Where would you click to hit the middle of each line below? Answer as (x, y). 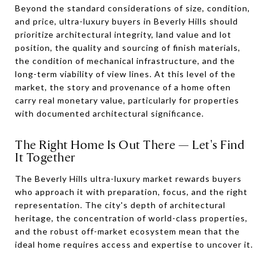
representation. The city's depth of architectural (120, 205)
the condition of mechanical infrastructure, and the (125, 60)
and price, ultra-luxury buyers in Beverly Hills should (127, 21)
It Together (45, 157)
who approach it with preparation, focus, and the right (131, 191)
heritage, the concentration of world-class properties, (131, 218)
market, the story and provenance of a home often (123, 87)
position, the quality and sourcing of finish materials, (128, 47)
